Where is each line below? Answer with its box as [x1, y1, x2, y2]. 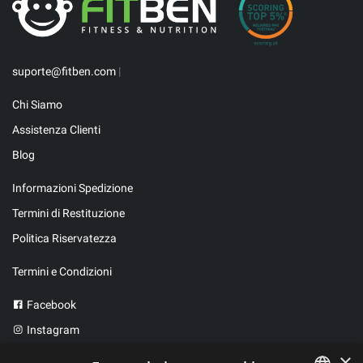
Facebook [24, 297, 76, 311]
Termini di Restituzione [12, 206, 125, 220]
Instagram [24, 322, 79, 336]
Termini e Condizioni [12, 264, 112, 278]
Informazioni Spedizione [12, 181, 133, 194]
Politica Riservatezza [12, 231, 117, 245]
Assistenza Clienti [12, 122, 100, 136]
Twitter [24, 348, 62, 361]
